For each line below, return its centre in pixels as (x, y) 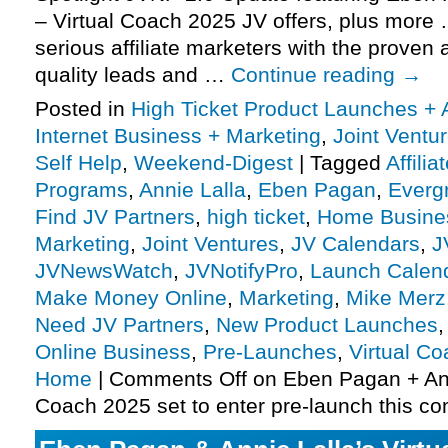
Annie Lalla (192, 190)
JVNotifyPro (241, 271)
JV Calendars (355, 244)
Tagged (345, 163)
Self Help (78, 163)
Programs (81, 190)
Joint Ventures (210, 244)
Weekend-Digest (213, 163)
